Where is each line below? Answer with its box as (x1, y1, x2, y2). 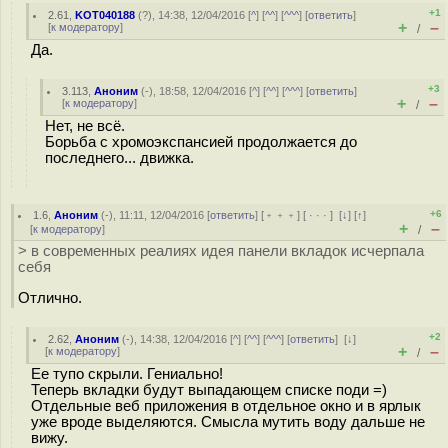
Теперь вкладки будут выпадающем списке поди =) (31, 382, 387, 398)
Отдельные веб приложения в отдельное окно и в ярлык (31, 398, 421, 414)
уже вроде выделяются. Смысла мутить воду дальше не (31, 414, 425, 430)
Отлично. (18, 289, 82, 306)
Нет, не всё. (45, 118, 125, 134)
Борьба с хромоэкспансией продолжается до (45, 134, 357, 150)
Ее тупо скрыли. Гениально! (31, 366, 223, 382)
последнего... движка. (45, 150, 194, 166)
